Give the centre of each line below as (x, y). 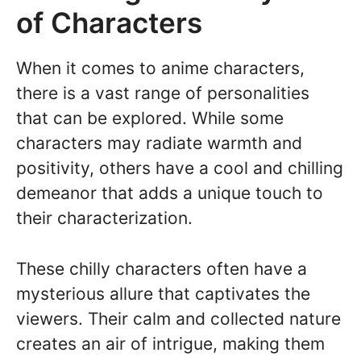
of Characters (109, 23)
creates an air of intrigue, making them (170, 343)
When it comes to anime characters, (160, 68)
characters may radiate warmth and (159, 143)
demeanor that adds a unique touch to (170, 193)
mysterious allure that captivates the (163, 293)
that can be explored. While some (150, 118)
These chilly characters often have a (162, 268)
